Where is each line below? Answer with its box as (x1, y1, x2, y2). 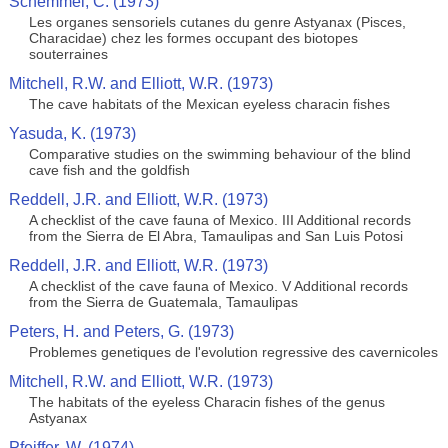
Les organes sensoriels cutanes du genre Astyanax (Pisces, (28, 14, 406, 30)
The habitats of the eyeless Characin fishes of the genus (28, 394, 385, 410)
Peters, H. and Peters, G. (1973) (8, 323, 234, 340)
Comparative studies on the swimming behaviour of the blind (28, 146, 411, 162)
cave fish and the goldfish (28, 162, 190, 178)
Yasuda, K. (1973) (8, 125, 136, 142)
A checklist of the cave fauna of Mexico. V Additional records (28, 278, 408, 294)
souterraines (28, 46, 108, 62)
